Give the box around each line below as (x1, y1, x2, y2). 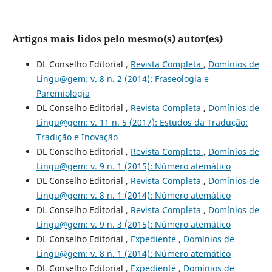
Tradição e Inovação (36, 131, 118, 143)
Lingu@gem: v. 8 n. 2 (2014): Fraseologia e (36, 72, 209, 84)
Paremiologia (36, 87, 90, 99)
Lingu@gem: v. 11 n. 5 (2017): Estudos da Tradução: (36, 116, 248, 128)
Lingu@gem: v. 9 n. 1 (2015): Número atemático (36, 160, 231, 172)
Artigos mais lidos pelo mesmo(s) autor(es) (12, 32, 223, 46)
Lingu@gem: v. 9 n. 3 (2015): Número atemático (36, 218, 231, 230)
